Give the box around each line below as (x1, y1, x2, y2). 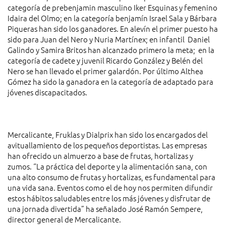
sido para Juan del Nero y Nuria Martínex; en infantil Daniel (8, 34, 210, 45)
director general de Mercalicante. (8, 214, 121, 225)
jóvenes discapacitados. (8, 87, 87, 98)
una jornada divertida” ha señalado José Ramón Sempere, (8, 203, 203, 214)
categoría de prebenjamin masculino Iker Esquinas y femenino (8, 2, 217, 13)
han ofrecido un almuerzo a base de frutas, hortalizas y (8, 150, 193, 161)
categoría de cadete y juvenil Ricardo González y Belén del (8, 55, 203, 66)
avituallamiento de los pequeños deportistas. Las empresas (8, 140, 207, 151)
